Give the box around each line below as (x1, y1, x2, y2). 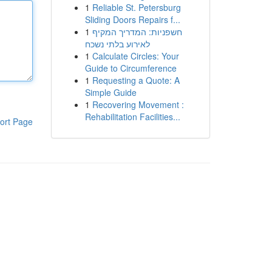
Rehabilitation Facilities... (84, 110, 180, 123)
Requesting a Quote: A (92, 74, 180, 86)
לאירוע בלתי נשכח (84, 38, 150, 50)
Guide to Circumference (84, 62, 177, 74)
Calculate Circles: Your (92, 50, 179, 62)
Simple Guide (84, 86, 137, 98)
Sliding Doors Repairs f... (84, 13, 180, 25)
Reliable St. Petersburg (92, 1, 181, 13)
